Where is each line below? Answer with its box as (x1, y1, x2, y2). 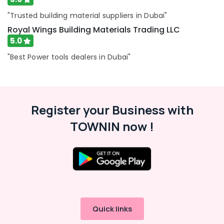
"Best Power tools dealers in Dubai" (7, 52, 131, 62)
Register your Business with (30, 101, 193, 118)
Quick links (92, 203, 132, 214)
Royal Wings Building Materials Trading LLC (7, 24, 180, 35)
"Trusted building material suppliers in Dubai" (7, 10, 167, 20)
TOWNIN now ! (70, 118, 154, 134)
